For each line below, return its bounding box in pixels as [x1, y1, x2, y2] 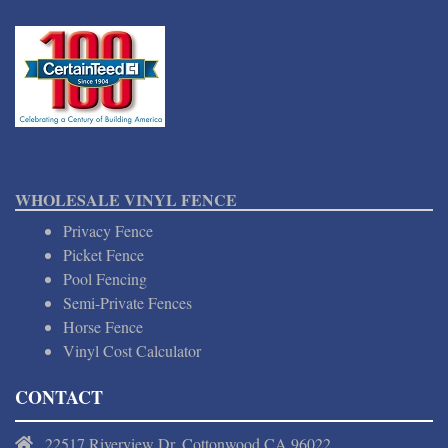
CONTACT [15, 384, 103, 411]
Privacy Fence [63, 220, 153, 242]
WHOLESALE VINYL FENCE [15, 188, 237, 212]
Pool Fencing [63, 268, 147, 290]
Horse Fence [63, 316, 143, 338]
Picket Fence [63, 244, 144, 266]
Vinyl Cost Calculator [63, 340, 201, 362]
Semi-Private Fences [63, 292, 192, 314]
